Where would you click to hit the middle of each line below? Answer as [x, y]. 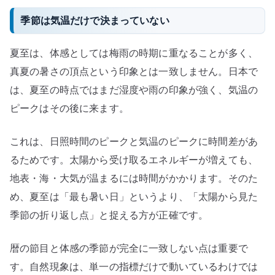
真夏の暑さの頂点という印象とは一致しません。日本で [134, 72]
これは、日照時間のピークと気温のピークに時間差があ [134, 141]
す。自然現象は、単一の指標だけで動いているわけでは [134, 267]
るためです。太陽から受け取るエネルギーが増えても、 [134, 160]
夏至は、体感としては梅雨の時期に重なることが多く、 [134, 53]
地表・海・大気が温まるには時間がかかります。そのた [134, 178]
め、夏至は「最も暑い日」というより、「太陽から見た [134, 197]
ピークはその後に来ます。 [69, 108]
